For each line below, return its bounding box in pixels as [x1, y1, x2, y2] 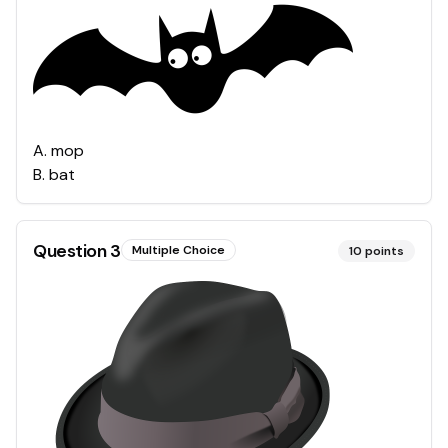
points [365, 242, 404, 259]
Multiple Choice [131, 241, 225, 258]
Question [33, 238, 110, 263]
